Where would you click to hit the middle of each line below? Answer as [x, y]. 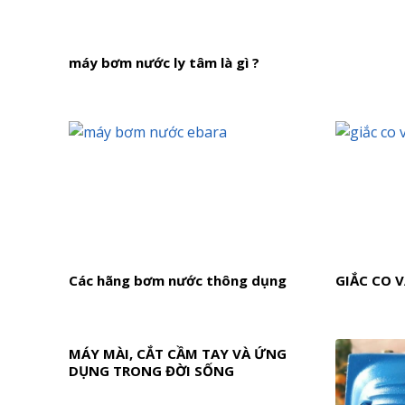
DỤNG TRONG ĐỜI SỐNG [151, 371]
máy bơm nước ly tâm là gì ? [164, 62]
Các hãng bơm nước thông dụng [178, 281]
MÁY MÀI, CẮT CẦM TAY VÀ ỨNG [178, 354]
